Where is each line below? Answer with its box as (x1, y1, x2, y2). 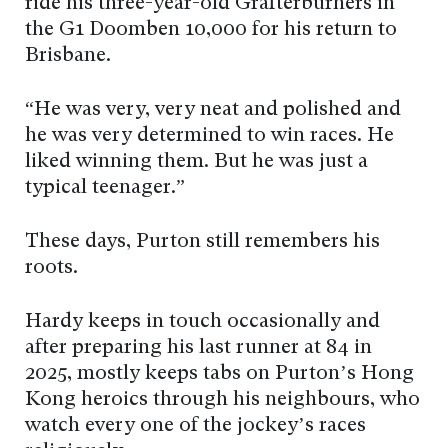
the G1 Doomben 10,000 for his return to (25, 20, 397, 41)
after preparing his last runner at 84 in (25, 338, 372, 359)
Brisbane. (25, 46, 111, 67)
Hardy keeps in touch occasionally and (25, 312, 380, 333)
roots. (25, 258, 78, 279)
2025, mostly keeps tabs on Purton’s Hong (25, 364, 414, 385)
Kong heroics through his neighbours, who (25, 390, 420, 411)
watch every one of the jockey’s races (25, 416, 366, 437)
